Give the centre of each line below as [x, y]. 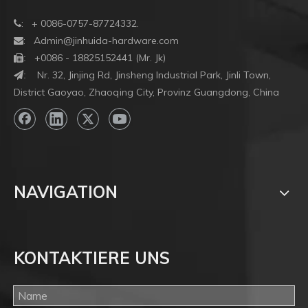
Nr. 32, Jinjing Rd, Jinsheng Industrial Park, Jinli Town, [154, 75]
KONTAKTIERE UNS [92, 258]
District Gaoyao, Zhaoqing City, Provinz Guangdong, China [146, 92]
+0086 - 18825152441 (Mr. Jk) [100, 58]
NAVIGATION [66, 192]
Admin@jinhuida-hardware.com [106, 41]
